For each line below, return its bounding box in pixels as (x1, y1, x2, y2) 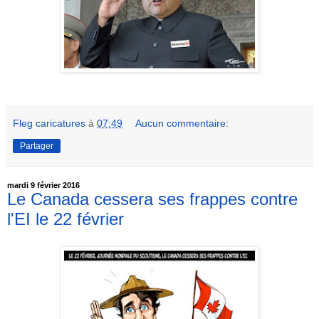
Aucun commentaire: (135, 117, 229, 130)
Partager (20, 141, 53, 152)
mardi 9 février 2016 (7, 181, 80, 190)
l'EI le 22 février (7, 209, 124, 229)
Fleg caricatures (13, 117, 85, 130)
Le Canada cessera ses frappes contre (7, 189, 298, 209)
